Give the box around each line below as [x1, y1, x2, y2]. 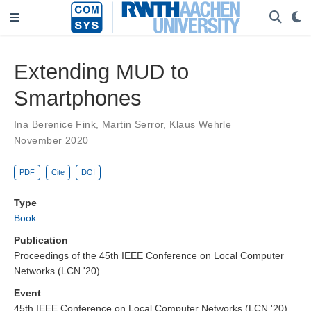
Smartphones [14, 85, 142, 110]
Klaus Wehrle [169, 118, 232, 130]
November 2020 [14, 134, 89, 146]
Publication [14, 235, 68, 246]
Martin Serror [101, 118, 164, 130]
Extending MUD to [14, 59, 189, 84]
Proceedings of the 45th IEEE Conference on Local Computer [14, 250, 284, 262]
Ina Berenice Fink [14, 118, 96, 130]
